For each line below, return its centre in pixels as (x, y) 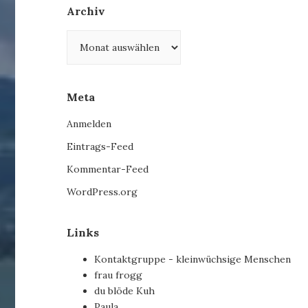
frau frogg (119, 275)
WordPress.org (102, 192)
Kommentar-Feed (108, 169)
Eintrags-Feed (100, 147)
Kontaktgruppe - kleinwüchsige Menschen (193, 260)
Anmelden (89, 124)
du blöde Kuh (125, 291)
